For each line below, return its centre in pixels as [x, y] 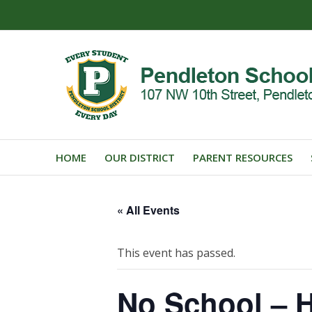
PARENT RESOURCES [243, 157]
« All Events [148, 210]
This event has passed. [176, 252]
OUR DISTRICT [140, 157]
